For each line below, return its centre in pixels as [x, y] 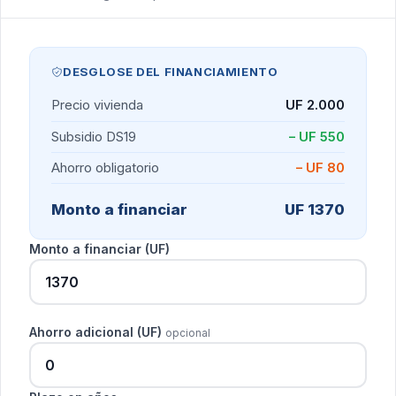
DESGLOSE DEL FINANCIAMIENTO [171, 71]
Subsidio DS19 [94, 137]
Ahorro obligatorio [105, 168]
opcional [188, 334]
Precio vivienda [97, 106]
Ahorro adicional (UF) [97, 332]
